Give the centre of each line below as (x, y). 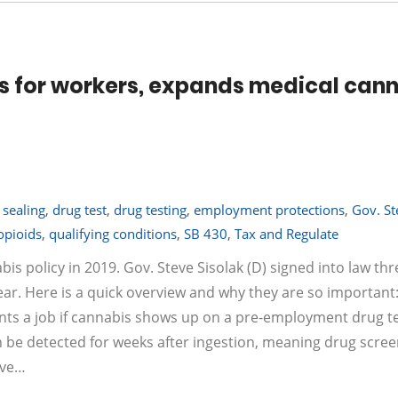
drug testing (150, 210)
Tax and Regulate (287, 234)
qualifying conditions (113, 234)
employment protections (269, 210)
